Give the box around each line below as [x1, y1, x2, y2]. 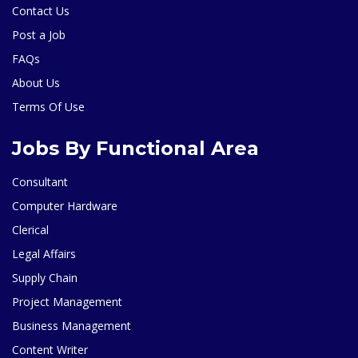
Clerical [12, 221, 49, 237]
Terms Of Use [12, 98, 85, 114]
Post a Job [12, 26, 66, 42]
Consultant [12, 173, 68, 189]
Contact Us [12, 2, 70, 18]
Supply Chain [12, 269, 78, 285]
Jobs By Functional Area [12, 136, 259, 160]
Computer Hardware [12, 197, 117, 213]
